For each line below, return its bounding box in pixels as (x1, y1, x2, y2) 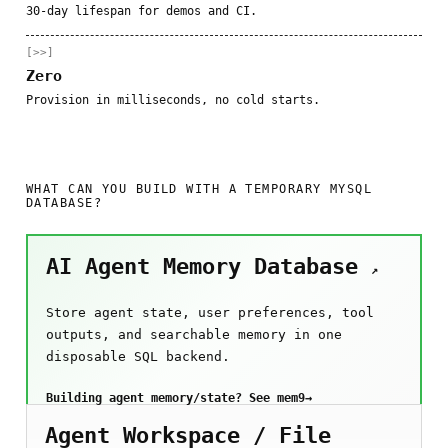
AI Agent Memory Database (46, 254, 358, 280)
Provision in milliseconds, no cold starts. (26, 93, 320, 108)
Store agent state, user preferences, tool (46, 305, 374, 321)
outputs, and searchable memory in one (46, 327, 342, 343)
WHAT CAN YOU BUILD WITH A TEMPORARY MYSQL (26, 182, 373, 197)
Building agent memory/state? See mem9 (46, 391, 305, 406)
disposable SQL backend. (46, 349, 230, 365)
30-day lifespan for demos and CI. (26, 4, 257, 19)
